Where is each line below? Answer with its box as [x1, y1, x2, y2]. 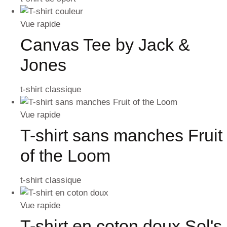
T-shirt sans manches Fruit [20, 126, 222, 145]
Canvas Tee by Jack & [20, 35, 190, 54]
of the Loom [20, 146, 110, 165]
